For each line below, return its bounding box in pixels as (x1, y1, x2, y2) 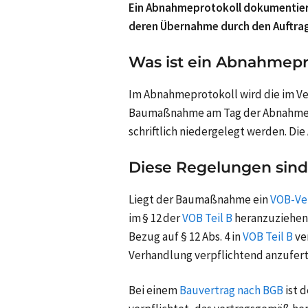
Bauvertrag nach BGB (179, 283, 283, 298)
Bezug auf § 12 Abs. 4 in (129, 229, 241, 245)
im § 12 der (129, 210, 180, 226)
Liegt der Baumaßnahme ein (129, 192, 268, 208)
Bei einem (129, 283, 177, 298)
